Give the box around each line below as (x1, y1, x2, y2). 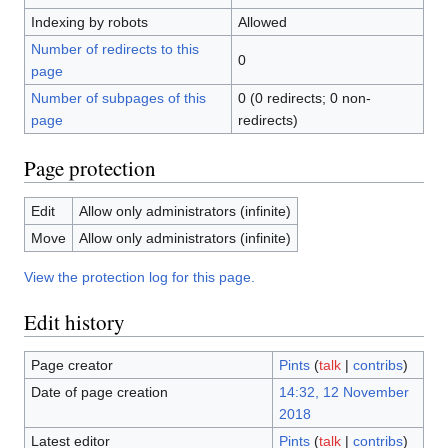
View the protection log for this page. (24, 269, 255, 286)
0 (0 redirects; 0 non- (237, 90, 371, 107)
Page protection (24, 154, 156, 183)
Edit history (24, 308, 125, 337)
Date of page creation (30, 384, 168, 401)
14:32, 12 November (278, 384, 409, 401)
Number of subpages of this (30, 90, 206, 107)
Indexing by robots (30, 14, 148, 31)
